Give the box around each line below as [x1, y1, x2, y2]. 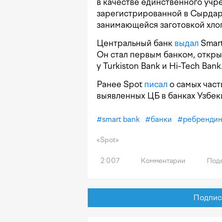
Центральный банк [97, 38, 174, 49]
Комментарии [139, 157, 185, 166]
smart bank [102, 115, 140, 124]
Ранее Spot [97, 79, 144, 90]
